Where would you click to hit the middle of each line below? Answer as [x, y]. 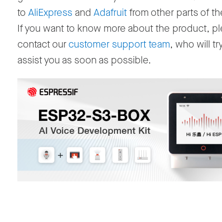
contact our [43, 45]
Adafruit [110, 13]
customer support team [119, 45]
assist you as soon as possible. [84, 60]
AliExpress [50, 13]
